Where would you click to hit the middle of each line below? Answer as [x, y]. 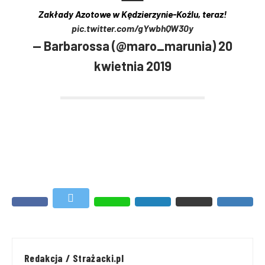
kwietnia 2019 [132, 66]
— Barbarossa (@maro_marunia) [125, 46]
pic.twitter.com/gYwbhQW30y [132, 28]
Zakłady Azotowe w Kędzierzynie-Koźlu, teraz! [132, 14]
